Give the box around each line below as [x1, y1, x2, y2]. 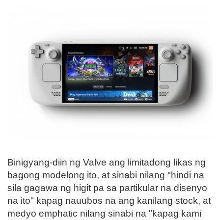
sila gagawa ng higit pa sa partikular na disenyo [7, 183, 207, 193]
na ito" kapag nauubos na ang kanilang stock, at [7, 195, 211, 206]
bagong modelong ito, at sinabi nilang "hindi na [7, 170, 204, 181]
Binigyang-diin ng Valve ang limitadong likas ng [7, 157, 206, 168]
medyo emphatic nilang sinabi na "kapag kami [7, 208, 201, 219]
